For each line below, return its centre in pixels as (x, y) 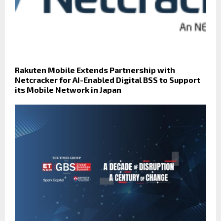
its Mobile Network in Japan (68, 89)
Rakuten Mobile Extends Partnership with (95, 70)
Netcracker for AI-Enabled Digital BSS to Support (108, 79)
